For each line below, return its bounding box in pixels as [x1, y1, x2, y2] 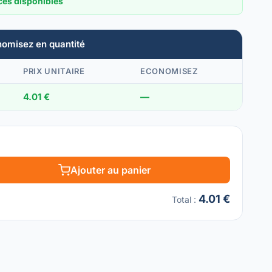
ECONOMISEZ [140, 66, 198, 76]
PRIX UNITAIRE [23, 66, 85, 76]
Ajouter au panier [70, 164, 151, 176]
